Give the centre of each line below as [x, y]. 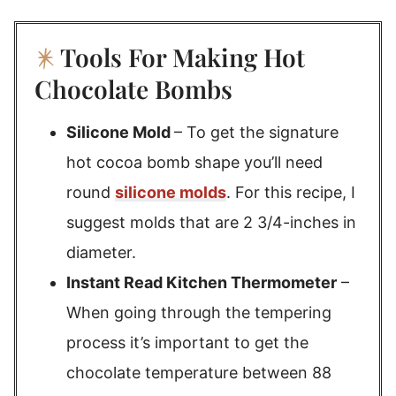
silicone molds [171, 192]
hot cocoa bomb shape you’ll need [194, 162]
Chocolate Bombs [133, 89]
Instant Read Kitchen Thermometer [202, 282]
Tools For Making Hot [183, 57]
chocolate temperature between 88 [199, 373]
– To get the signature [256, 132]
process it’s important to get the [187, 343]
